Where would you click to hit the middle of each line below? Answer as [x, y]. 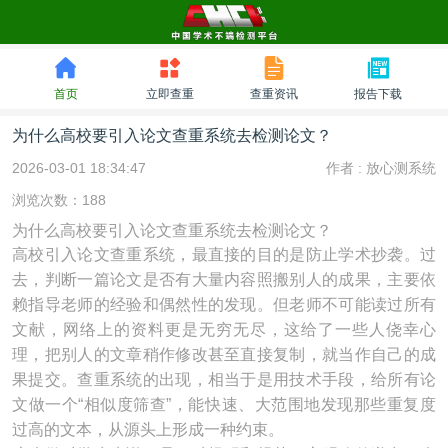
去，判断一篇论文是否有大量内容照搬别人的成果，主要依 [224, 279]
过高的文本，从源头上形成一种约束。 [148, 429]
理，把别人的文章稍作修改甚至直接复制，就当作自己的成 [224, 354]
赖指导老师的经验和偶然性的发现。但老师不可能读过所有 [224, 304]
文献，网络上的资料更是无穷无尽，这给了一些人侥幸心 [224, 329]
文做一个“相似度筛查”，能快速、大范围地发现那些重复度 [224, 404]
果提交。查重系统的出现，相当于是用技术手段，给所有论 [224, 379]
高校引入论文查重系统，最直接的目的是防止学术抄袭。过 [224, 254]
